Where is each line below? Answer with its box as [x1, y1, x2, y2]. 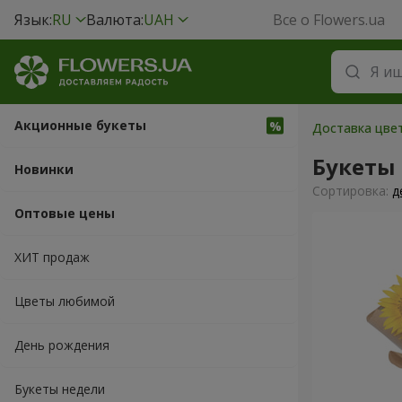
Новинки [14, 161, 74, 178]
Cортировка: [312, 182, 392, 199]
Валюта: [86, 10, 144, 30]
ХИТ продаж [14, 249, 90, 266]
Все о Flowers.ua [273, 10, 386, 30]
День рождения [14, 336, 109, 354]
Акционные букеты [14, 117, 146, 134]
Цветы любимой [14, 293, 115, 310]
